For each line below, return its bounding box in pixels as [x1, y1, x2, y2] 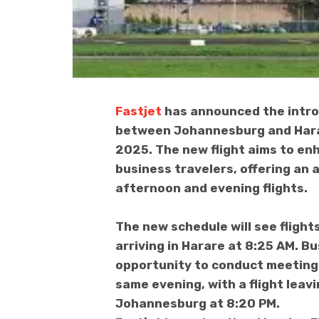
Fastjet [115, 104, 162, 119]
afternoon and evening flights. [115, 181, 308, 196]
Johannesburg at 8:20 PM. [115, 296, 280, 311]
